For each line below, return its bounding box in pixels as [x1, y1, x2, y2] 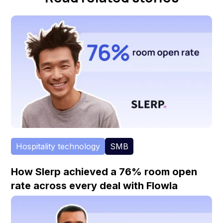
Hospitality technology [16, 141, 101, 152]
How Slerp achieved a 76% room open [11, 166, 198, 178]
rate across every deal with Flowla [11, 180, 178, 192]
